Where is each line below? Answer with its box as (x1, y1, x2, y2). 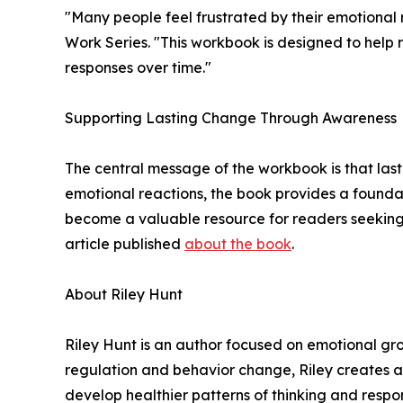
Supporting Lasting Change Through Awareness (65, 109, 397, 128)
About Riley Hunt (65, 285, 183, 304)
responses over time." (65, 58, 211, 77)
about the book (184, 235, 291, 254)
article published (65, 235, 184, 254)
